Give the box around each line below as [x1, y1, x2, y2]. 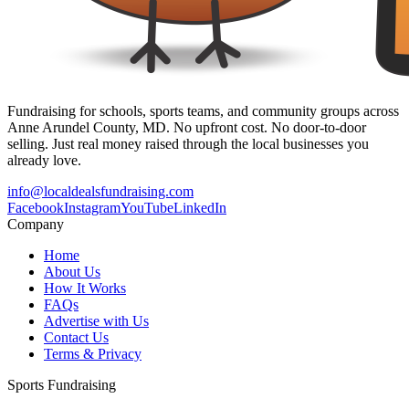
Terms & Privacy [44, 345, 142, 362]
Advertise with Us [44, 312, 149, 329]
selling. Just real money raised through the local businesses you [7, 135, 369, 152]
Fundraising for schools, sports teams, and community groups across [7, 102, 399, 119]
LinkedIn [173, 199, 226, 215]
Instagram [64, 199, 121, 215]
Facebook [7, 199, 64, 215]
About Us [44, 263, 100, 279]
